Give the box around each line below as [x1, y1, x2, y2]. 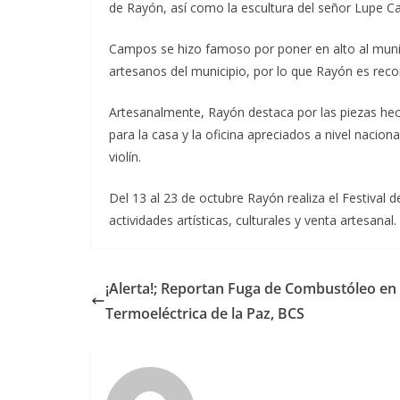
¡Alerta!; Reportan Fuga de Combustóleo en [105, 279, 396, 298]
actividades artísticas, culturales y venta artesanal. [109, 212, 396, 229]
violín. [109, 148, 141, 165]
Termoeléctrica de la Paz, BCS [105, 304, 304, 323]
